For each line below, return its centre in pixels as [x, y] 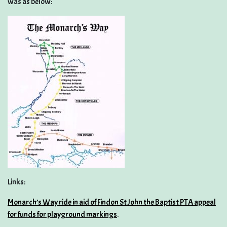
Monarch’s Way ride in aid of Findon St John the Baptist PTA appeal [112, 202]
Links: [16, 182]
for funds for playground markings [62, 214]
